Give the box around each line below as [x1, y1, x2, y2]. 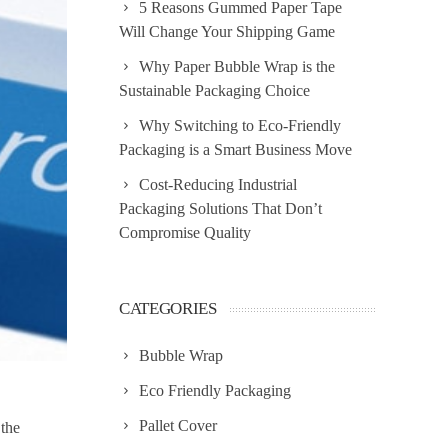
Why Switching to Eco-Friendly [139, 117, 341, 134]
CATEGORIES [119, 299, 217, 318]
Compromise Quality [119, 224, 251, 241]
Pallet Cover [139, 417, 217, 434]
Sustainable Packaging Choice [119, 82, 310, 99]
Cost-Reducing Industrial [139, 176, 297, 193]
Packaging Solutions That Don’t [119, 200, 322, 217]
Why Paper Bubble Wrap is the [139, 58, 335, 75]
